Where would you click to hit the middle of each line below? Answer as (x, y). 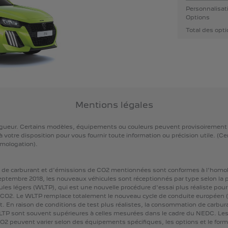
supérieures (70, 213)
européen (210, 196)
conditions (60, 205)
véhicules (102, 179)
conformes (183, 170)
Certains (32, 127)
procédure (135, 188)
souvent (39, 213)
